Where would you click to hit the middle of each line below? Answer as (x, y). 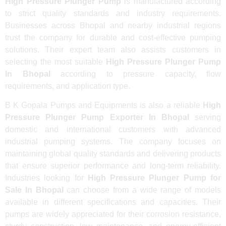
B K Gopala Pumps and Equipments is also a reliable (104, 105)
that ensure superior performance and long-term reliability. (113, 166)
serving (205, 118)
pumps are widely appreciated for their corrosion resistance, (113, 214)
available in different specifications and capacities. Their (113, 202)
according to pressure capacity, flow (135, 74)
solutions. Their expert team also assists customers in (113, 50)
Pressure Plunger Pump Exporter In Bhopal (97, 118)
